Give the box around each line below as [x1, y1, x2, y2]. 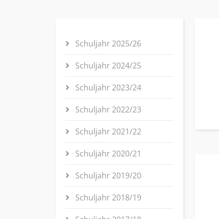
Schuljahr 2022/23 [73, 104, 141, 115]
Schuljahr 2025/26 [73, 38, 141, 49]
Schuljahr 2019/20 [73, 170, 141, 181]
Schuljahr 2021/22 [73, 126, 141, 137]
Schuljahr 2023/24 [73, 82, 141, 93]
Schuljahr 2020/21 [73, 148, 141, 159]
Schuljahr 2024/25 [73, 60, 141, 71]
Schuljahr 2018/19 [73, 192, 141, 203]
